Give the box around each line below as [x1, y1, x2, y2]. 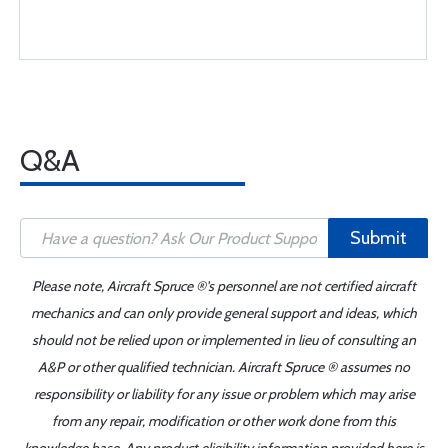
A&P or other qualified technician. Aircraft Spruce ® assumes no [38, 358, 410, 376]
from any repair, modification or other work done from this [52, 412, 396, 430]
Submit [349, 227, 407, 249]
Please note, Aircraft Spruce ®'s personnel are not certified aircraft [32, 277, 416, 295]
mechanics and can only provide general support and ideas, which [31, 304, 417, 322]
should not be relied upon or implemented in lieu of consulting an [32, 331, 416, 349]
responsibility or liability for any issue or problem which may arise [33, 385, 415, 403]
